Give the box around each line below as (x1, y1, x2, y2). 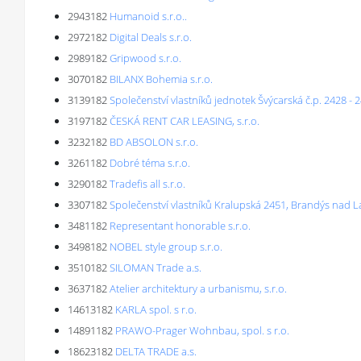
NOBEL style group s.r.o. (110, 239, 222, 254)
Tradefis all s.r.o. (110, 176, 185, 191)
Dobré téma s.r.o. (110, 156, 190, 170)
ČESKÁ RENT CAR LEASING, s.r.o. (110, 114, 259, 128)
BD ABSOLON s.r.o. (110, 135, 198, 149)
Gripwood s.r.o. (110, 51, 181, 65)
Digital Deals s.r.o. (110, 30, 192, 44)
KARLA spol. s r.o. (115, 302, 197, 317)
